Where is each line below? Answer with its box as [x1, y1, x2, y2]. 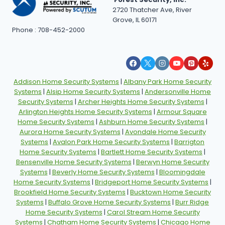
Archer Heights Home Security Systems [77, 97, 204, 107]
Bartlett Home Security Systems [101, 147, 202, 157]
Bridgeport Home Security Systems [95, 177, 208, 187]
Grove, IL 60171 [113, 15, 157, 25]
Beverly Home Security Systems [52, 167, 155, 177]
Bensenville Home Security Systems [16, 157, 132, 167]
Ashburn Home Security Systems [99, 117, 204, 127]
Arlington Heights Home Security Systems [18, 107, 152, 117]
